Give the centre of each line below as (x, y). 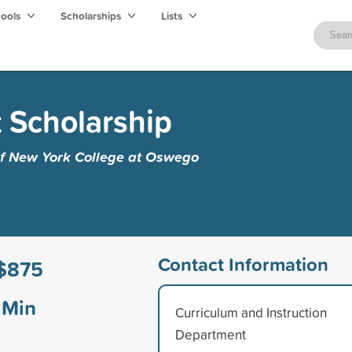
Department (210, 334)
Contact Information (243, 264)
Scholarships (92, 16)
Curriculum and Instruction (251, 312)
